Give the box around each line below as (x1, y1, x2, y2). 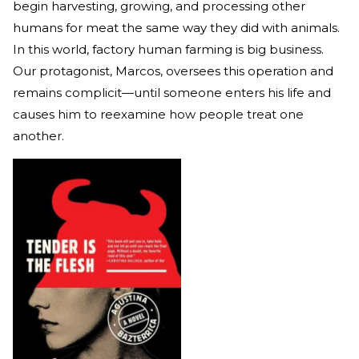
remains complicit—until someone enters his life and (13, 84, 331, 100)
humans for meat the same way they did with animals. (13, 19, 340, 35)
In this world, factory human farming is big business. (13, 41, 324, 57)
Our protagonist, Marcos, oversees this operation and (13, 63, 333, 79)
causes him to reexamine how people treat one (13, 106, 304, 122)
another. (13, 127, 64, 143)
